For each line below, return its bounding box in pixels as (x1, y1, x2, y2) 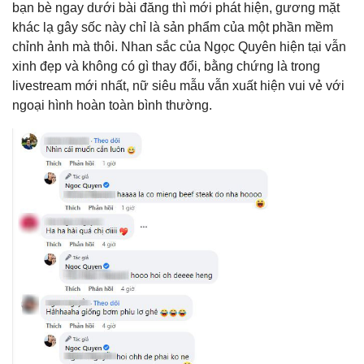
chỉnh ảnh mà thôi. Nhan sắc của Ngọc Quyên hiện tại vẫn (12, 39, 346, 54)
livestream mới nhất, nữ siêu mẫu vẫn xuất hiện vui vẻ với (12, 78, 344, 93)
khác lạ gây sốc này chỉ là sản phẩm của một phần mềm (12, 19, 333, 34)
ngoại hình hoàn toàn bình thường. (12, 97, 212, 112)
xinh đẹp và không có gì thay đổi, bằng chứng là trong (12, 58, 320, 73)
